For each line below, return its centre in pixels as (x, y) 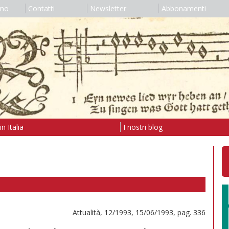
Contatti (41, 8)
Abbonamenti (184, 8)
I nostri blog (143, 127)
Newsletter (108, 8)
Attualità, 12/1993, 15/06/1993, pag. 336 (139, 212)
